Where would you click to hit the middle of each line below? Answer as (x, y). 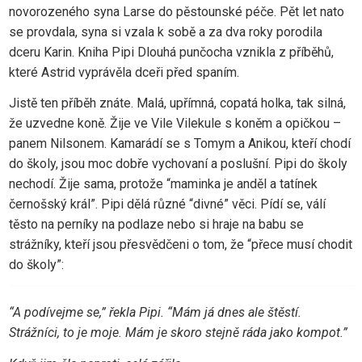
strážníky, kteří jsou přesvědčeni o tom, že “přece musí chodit (180, 245)
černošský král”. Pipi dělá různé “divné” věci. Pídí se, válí (167, 204)
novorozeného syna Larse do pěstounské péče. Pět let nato (176, 12)
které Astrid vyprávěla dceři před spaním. (124, 73)
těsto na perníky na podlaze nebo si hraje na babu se (156, 225)
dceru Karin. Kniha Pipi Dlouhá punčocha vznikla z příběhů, (171, 53)
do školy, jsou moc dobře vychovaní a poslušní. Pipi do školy (178, 164)
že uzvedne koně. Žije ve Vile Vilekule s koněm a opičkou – (175, 124)
